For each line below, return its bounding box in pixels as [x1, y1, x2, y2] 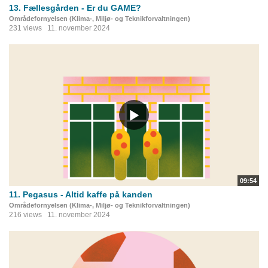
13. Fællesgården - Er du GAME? [9, 3, 141, 13]
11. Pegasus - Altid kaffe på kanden [9, 189, 153, 199]
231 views [9, 24, 42, 33]
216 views [9, 210, 42, 219]
